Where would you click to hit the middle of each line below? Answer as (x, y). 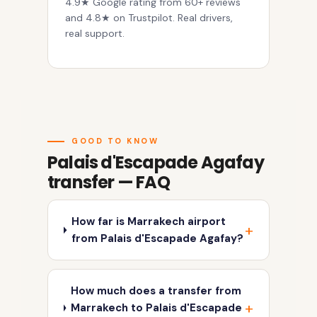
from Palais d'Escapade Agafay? (158, 239)
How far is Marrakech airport (149, 222)
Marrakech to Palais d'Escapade (157, 308)
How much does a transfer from (156, 291)
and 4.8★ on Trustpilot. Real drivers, (149, 18)
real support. (95, 34)
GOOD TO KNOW (115, 141)
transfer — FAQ (109, 183)
